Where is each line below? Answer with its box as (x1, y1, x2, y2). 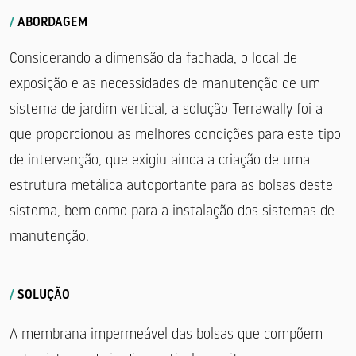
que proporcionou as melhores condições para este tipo (10, 127, 341, 143)
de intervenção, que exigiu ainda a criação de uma (10, 153, 310, 168)
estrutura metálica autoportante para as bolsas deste (10, 178, 333, 194)
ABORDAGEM (14, 16, 87, 29)
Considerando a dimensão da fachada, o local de (10, 51, 297, 67)
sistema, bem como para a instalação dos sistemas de (10, 203, 335, 219)
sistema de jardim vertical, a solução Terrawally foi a (10, 102, 323, 118)
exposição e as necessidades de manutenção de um (10, 76, 320, 92)
